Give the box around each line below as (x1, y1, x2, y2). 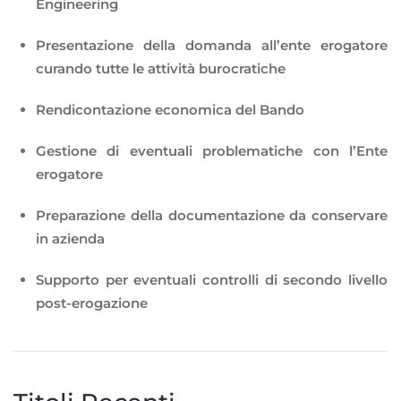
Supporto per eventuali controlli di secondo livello (36, 270, 388, 288)
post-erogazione (36, 294, 148, 311)
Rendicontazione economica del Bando (36, 100, 304, 118)
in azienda (36, 229, 105, 247)
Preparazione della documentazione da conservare (36, 206, 388, 224)
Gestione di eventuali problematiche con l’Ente (36, 141, 388, 159)
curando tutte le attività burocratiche (36, 59, 286, 77)
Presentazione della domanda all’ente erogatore (36, 36, 388, 54)
